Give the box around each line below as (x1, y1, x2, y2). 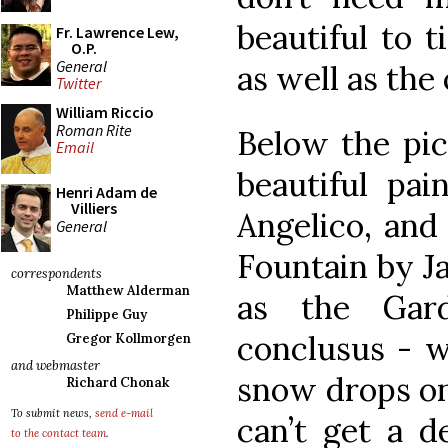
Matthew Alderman (66, 282, 190, 299)
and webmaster (11, 357, 100, 374)
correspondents (11, 265, 102, 282)
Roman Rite (56, 119, 132, 140)
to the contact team (11, 426, 106, 440)
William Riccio (56, 102, 154, 122)
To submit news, (11, 406, 95, 420)
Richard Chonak (66, 374, 169, 391)
